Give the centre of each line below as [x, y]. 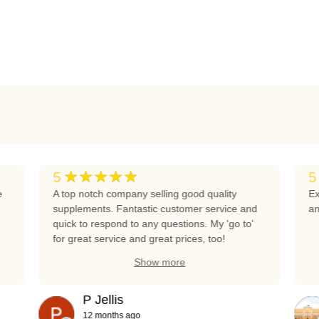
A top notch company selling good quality [145, 193]
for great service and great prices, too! [139, 238]
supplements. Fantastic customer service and [155, 208]
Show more [159, 262]
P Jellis [103, 299]
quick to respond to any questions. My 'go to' [153, 223]
